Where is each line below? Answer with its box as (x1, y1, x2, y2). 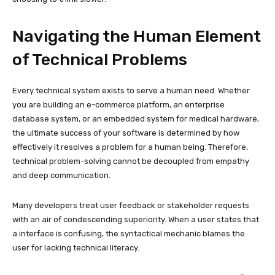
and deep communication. (12, 170, 110, 180)
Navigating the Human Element (12, 26, 261, 46)
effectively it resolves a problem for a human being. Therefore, (12, 142, 248, 152)
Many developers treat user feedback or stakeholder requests (12, 200, 249, 210)
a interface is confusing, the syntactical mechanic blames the (12, 228, 245, 238)
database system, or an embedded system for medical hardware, (12, 114, 259, 123)
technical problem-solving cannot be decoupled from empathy (12, 156, 249, 166)
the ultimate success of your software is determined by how (12, 128, 239, 137)
